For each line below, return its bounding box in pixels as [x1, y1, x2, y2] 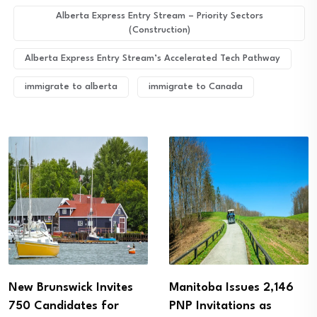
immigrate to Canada [149, 81, 243, 91]
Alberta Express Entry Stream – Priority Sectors [55, 11, 263, 21]
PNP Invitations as [8, 299, 111, 312]
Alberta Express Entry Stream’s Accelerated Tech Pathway [25, 53, 280, 63]
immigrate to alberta [25, 81, 117, 91]
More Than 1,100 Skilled [169, 299, 299, 312]
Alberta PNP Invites [169, 281, 278, 294]
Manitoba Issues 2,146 [8, 281, 133, 294]
